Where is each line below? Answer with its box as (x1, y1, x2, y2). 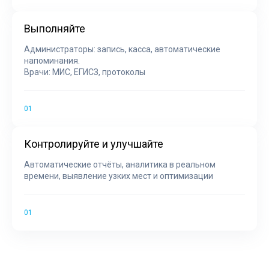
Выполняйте (24, 22, 85, 35)
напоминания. (24, 55, 80, 65)
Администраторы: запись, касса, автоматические (24, 44, 220, 54)
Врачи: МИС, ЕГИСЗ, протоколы (24, 67, 145, 77)
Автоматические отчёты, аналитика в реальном (24, 159, 216, 169)
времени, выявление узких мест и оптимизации (24, 171, 213, 181)
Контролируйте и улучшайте (24, 137, 163, 150)
